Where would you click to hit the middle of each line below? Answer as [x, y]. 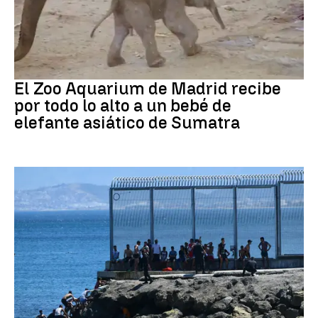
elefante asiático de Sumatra [127, 122]
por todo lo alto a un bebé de [123, 105]
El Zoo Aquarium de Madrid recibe [148, 88]
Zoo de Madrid [43, 68]
